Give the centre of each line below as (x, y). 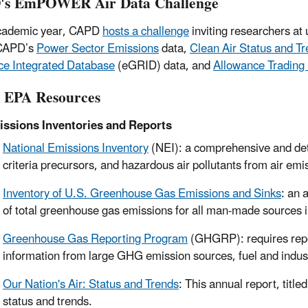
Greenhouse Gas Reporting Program (95, 240)
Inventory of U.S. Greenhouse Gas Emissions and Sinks (142, 194)
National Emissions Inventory (76, 149)
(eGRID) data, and (164, 66)
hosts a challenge (146, 31)
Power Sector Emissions (98, 48)
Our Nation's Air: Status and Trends (91, 285)
